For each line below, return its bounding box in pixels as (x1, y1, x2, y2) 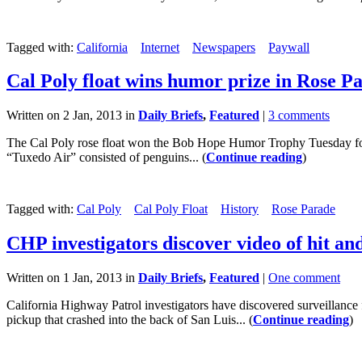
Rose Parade (271, 202, 335, 217)
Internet (141, 40, 179, 54)
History (221, 202, 259, 217)
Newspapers (192, 40, 255, 54)
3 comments (268, 108, 330, 123)
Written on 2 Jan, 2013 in (6, 108, 138, 123)
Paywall (268, 40, 309, 54)
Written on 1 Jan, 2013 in (6, 271, 138, 285)
